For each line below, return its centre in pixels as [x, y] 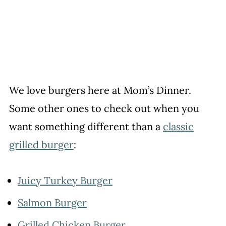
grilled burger [41, 145]
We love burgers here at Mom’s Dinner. [100, 90]
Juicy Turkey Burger [65, 181]
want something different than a [86, 127]
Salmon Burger [52, 203]
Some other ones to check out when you [104, 108]
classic [178, 127]
